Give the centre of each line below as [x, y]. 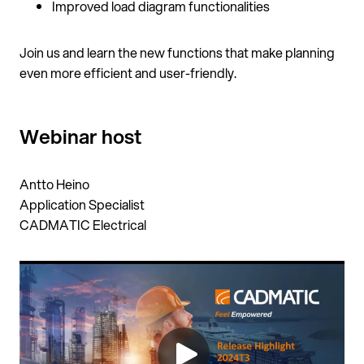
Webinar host [80, 136]
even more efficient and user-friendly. [128, 73]
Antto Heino [54, 184]
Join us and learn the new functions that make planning [177, 52]
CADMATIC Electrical [83, 225]
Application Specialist [82, 204]
